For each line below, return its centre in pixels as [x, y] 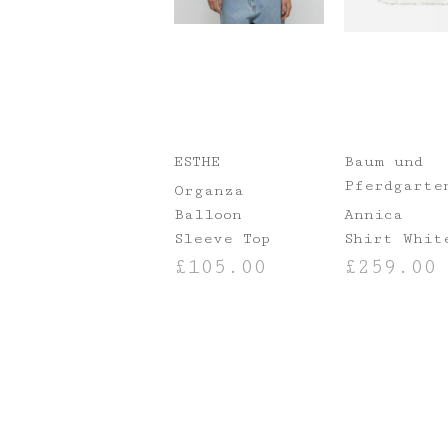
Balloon [208, 215]
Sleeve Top [222, 239]
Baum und [383, 162]
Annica [373, 215]
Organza [209, 191]
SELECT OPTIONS [232, 302]
